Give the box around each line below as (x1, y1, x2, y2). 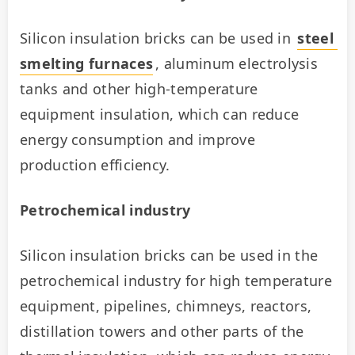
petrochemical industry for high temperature (20, 270, 332, 290)
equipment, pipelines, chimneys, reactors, (20, 296, 312, 315)
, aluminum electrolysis (155, 53, 319, 73)
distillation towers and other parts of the (20, 321, 304, 341)
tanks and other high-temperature (20, 78, 258, 98)
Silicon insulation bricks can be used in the (20, 245, 319, 265)
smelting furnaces (20, 53, 154, 73)
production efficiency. (20, 155, 170, 174)
